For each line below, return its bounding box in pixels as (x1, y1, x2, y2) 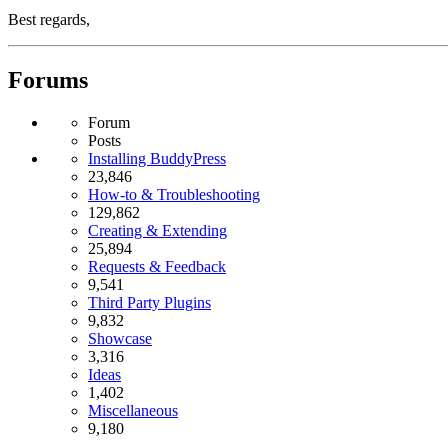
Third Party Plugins (88, 293, 211, 311)
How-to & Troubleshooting (88, 185, 260, 203)
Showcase (88, 329, 152, 347)
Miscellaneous (88, 401, 178, 419)
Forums (8, 66, 88, 93)
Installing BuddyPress (88, 149, 226, 167)
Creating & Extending (88, 221, 227, 239)
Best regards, (8, 10, 90, 28)
